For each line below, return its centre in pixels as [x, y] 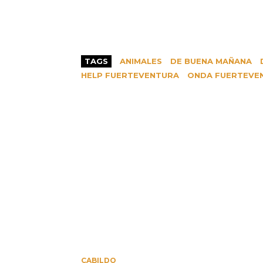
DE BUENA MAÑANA [211, 61]
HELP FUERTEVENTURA [130, 75]
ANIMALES [141, 61]
